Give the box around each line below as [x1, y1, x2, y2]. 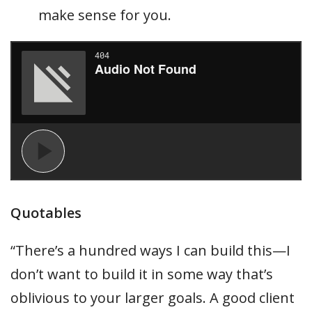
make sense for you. [38, 6, 171, 25]
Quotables [10, 203, 81, 223]
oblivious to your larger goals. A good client [10, 288, 295, 308]
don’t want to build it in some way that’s [10, 265, 273, 284]
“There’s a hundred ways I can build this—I [10, 241, 290, 260]
